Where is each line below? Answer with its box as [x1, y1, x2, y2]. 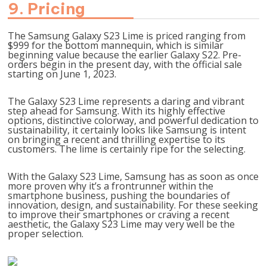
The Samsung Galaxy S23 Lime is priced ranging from [8, 29, 246, 42]
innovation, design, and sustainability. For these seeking [8, 198, 259, 212]
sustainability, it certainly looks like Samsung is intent [8, 123, 247, 136]
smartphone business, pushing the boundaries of [8, 189, 231, 202]
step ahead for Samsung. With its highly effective [8, 104, 226, 117]
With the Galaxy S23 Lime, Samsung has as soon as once [8, 170, 259, 183]
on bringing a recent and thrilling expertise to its [8, 133, 226, 146]
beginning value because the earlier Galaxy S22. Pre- [8, 48, 242, 61]
